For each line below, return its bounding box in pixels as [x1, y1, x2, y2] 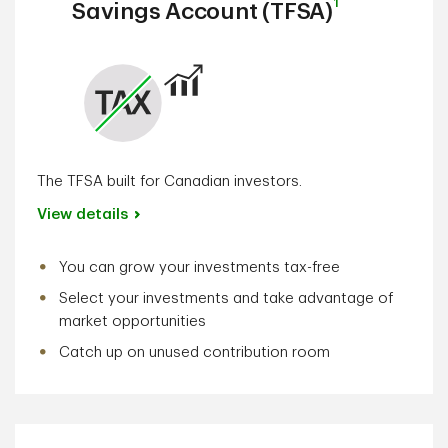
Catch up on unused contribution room [59, 345, 334, 360]
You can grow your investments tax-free [59, 260, 340, 275]
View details [37, 207, 128, 222]
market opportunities [59, 314, 206, 329]
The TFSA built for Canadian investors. [37, 174, 302, 189]
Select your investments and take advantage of [59, 291, 393, 306]
